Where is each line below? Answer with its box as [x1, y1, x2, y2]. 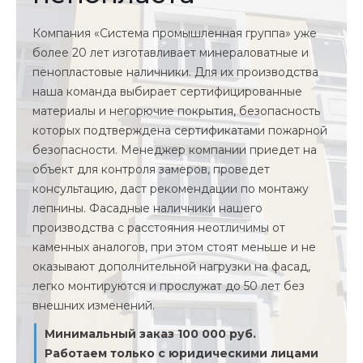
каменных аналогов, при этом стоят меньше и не [32, 240, 316, 254]
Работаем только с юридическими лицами [45, 345, 318, 361]
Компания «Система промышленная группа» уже [32, 26, 317, 41]
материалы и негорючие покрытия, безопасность [32, 104, 320, 118]
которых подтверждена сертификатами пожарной [32, 123, 327, 138]
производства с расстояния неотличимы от [32, 220, 285, 235]
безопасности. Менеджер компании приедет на [32, 143, 317, 157]
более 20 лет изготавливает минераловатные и [32, 45, 309, 60]
